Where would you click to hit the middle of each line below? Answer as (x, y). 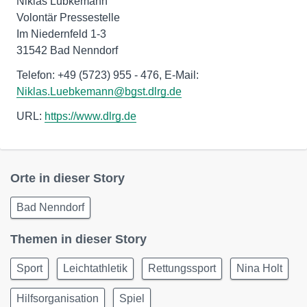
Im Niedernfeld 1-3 (61, 34)
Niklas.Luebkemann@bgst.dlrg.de (99, 92)
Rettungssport (182, 269)
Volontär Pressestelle (68, 18)
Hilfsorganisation (58, 299)
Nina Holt (259, 269)
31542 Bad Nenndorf (67, 51)
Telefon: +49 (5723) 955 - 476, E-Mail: (108, 75)
